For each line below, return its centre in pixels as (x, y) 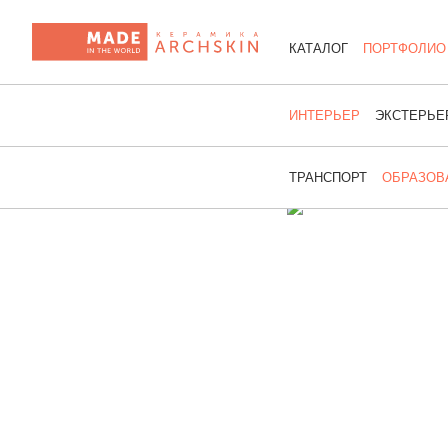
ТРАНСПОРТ (328, 177)
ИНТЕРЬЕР (324, 115)
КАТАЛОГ (318, 48)
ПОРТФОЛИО (404, 48)
